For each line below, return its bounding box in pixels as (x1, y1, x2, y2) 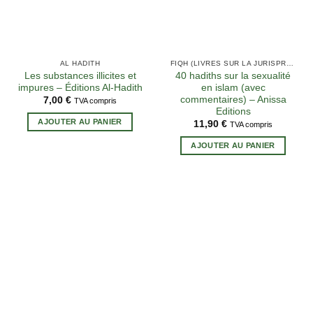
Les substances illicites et (24, 70, 136, 81)
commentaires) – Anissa (180, 94, 286, 105)
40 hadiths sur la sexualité (175, 70, 291, 81)
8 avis (158, 293, 182, 305)
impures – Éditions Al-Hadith (17, 82, 143, 93)
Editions (215, 105, 251, 117)
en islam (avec (201, 82, 265, 93)
